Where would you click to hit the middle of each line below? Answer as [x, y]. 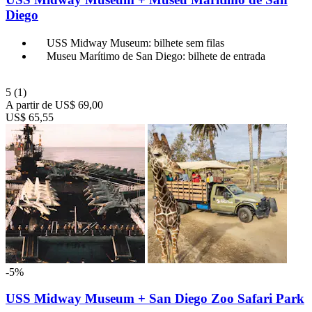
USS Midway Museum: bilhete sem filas [135, 42]
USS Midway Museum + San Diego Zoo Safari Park [155, 299]
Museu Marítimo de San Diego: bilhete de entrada [156, 56]
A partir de [29, 104]
